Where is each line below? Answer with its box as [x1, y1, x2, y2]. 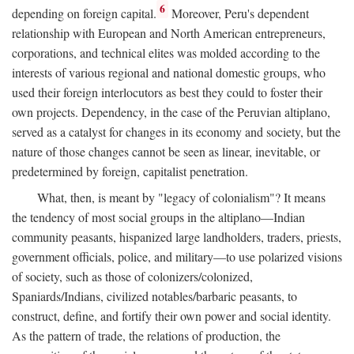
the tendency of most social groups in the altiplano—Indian [12, 208, 305, 225]
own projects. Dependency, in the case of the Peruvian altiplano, [12, 103, 330, 120]
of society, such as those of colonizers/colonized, [12, 267, 253, 284]
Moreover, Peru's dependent [168, 4, 310, 21]
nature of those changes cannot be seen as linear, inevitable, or [12, 142, 320, 160]
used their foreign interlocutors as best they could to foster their [12, 83, 322, 100]
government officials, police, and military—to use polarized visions [12, 247, 342, 265]
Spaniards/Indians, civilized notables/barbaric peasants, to [12, 287, 297, 304]
